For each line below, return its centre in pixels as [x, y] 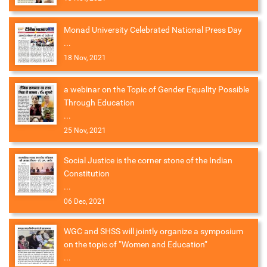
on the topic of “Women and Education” [136, 245]
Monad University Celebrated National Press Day [153, 30]
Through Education [99, 103]
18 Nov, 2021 [85, 58]
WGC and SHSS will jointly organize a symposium [153, 232]
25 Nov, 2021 [85, 131]
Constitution [87, 174]
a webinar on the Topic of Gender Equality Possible [156, 90]
